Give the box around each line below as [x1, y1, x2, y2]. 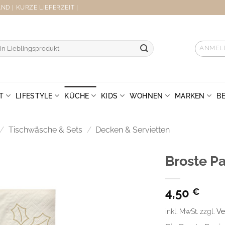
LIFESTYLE [16, 91, 53, 100]
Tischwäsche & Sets [8, 125, 82, 135]
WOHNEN [129, 91, 163, 100]
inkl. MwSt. [165, 207, 198, 215]
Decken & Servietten [95, 125, 170, 135]
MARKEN [175, 91, 205, 100]
